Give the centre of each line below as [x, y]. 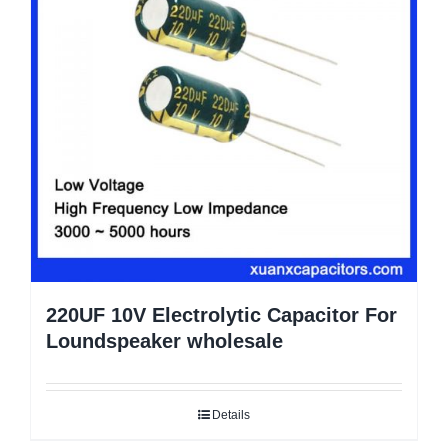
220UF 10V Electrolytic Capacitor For [221, 314]
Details [231, 414]
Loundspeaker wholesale [164, 340]
